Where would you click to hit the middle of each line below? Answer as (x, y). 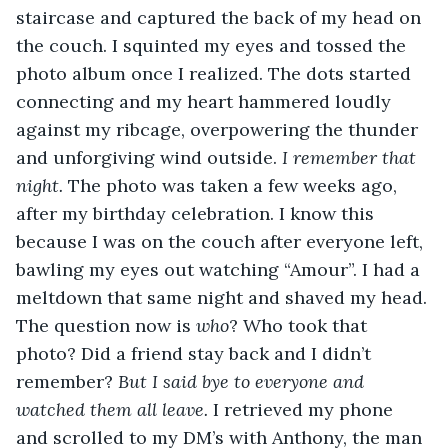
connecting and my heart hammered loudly (206, 101)
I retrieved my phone (303, 409)
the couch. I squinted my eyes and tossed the (213, 45)
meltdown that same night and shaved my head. (224, 297)
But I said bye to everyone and (243, 381)
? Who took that (300, 325)
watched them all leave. (112, 409)
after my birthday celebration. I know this (197, 213)
